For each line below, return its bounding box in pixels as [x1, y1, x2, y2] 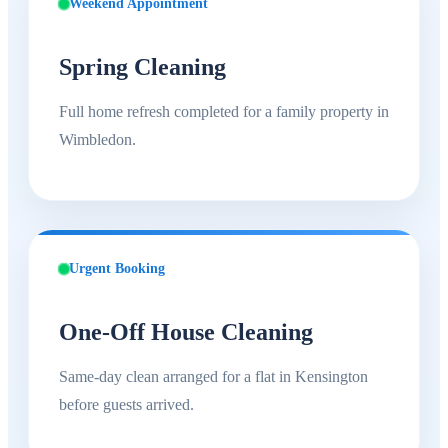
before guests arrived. [59, 395, 194, 413]
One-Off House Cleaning [59, 318, 313, 345]
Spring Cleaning [59, 53, 226, 80]
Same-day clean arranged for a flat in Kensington [59, 367, 368, 385]
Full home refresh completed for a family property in [59, 102, 389, 120]
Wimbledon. [59, 130, 136, 148]
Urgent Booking [69, 260, 165, 276]
